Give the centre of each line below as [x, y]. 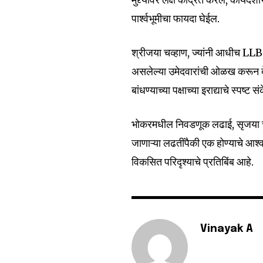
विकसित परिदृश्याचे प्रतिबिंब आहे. [193, 162]
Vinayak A [227, 229]
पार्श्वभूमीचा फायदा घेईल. [176, 19]
